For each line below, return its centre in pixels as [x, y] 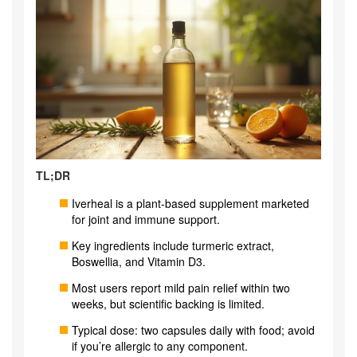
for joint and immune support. [146, 220]
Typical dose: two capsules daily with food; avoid [193, 330]
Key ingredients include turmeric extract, [173, 246]
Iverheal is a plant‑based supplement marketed [190, 204]
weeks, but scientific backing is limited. [168, 304]
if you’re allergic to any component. [160, 346]
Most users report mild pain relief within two [181, 288]
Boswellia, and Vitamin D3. [139, 262]
